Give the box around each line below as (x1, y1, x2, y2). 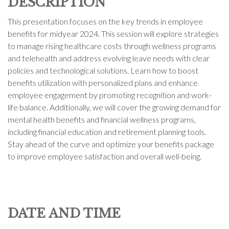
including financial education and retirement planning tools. (8, 127, 206, 137)
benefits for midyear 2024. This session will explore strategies (8, 29, 219, 39)
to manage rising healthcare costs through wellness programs (8, 41, 216, 51)
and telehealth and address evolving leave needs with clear (8, 53, 210, 63)
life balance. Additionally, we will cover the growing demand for (8, 102, 221, 112)
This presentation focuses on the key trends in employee (8, 16, 203, 27)
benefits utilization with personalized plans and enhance (8, 78, 198, 88)
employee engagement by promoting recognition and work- (8, 90, 212, 100)
